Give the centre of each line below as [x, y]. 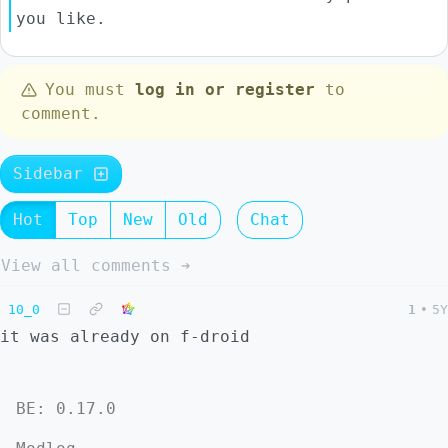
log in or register [225, 90]
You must [90, 90]
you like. [61, 18]
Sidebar [53, 174]
